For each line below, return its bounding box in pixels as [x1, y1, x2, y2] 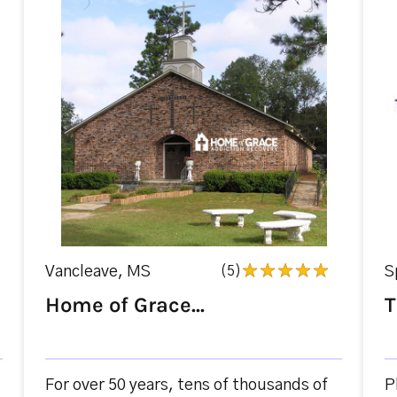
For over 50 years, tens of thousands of [44, 378, 328, 393]
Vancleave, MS [44, 264, 151, 280]
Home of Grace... [44, 292, 205, 317]
